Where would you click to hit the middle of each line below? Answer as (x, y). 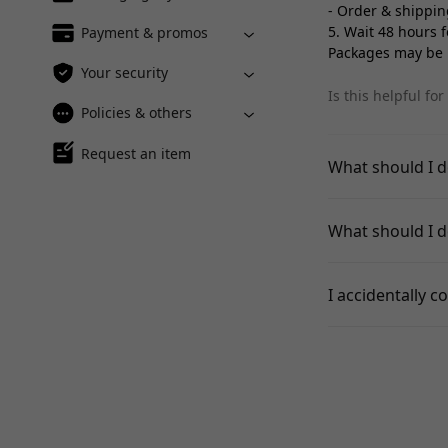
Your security (124, 72)
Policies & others (136, 112)
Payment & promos (144, 32)
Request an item (136, 153)
